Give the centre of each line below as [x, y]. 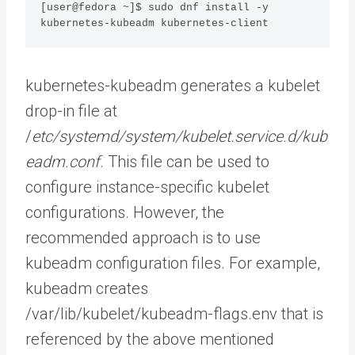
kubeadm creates [87, 288]
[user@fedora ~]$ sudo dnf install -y [155, 8]
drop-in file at [71, 111]
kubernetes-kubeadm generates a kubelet [173, 85]
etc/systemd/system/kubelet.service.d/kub [179, 136]
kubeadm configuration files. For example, [173, 263]
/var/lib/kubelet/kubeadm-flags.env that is [174, 313]
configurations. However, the [125, 212]
